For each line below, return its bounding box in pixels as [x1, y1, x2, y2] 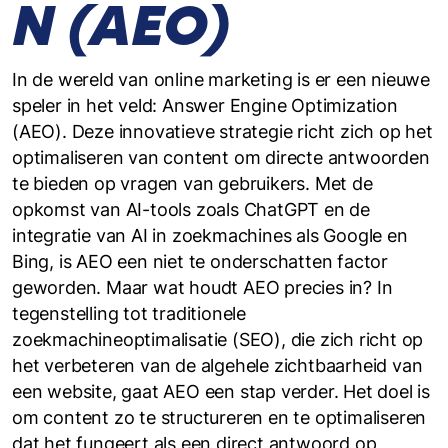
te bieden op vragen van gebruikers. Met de [12, 173, 373, 194]
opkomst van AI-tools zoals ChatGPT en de [12, 199, 370, 220]
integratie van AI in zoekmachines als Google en [12, 225, 408, 246]
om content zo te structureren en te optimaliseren [12, 407, 427, 428]
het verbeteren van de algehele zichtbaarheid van [12, 355, 423, 376]
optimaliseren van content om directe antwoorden [12, 147, 430, 168]
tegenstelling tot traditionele [12, 303, 247, 324]
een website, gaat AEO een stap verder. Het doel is [12, 381, 430, 402]
